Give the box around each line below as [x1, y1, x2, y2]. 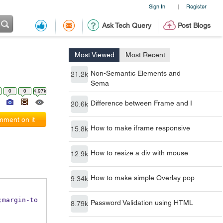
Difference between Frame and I [91, 99, 192, 107]
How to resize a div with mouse [91, 149, 188, 157]
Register [186, 3, 207, 9]
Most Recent [125, 51, 165, 59]
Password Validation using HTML [91, 199, 193, 207]
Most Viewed [75, 51, 114, 59]
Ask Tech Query [102, 21, 151, 29]
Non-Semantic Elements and [91, 69, 181, 77]
